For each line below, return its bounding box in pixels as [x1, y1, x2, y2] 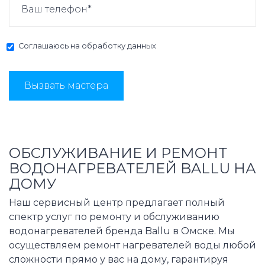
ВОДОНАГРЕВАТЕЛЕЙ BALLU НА [9, 160, 256, 177]
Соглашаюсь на [18, 41, 82, 51]
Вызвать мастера [24, 80, 108, 92]
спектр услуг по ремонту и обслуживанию [9, 211, 219, 223]
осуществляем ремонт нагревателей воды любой [9, 240, 256, 251]
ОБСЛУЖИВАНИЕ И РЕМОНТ [9, 144, 227, 162]
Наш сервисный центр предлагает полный [9, 197, 225, 209]
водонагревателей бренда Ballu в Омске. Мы [9, 225, 235, 237]
